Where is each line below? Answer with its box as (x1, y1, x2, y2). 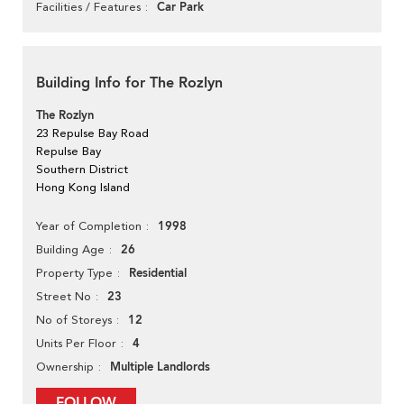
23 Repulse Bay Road (36, 126, 149, 141)
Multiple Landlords (110, 359, 210, 376)
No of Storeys (36, 313, 112, 327)
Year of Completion (36, 219, 142, 234)
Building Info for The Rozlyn (36, 73, 223, 94)
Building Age (36, 243, 105, 257)
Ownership (36, 360, 94, 374)
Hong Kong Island (36, 180, 130, 195)
